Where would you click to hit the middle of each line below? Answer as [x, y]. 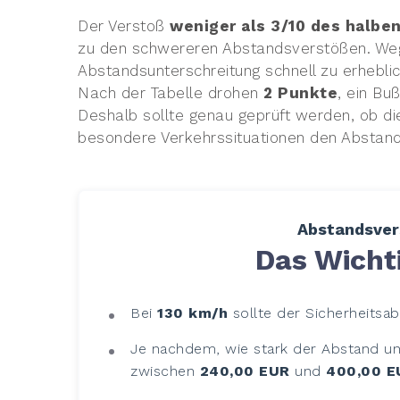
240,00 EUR [245, 371]
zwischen [165, 371]
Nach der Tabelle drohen [171, 92]
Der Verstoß [124, 25]
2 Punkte [301, 92]
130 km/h [193, 312]
